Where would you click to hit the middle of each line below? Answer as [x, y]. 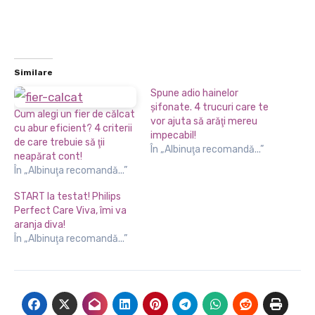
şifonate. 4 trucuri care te [210, 107]
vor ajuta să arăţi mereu [204, 121]
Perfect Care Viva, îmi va [70, 211]
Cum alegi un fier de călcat [75, 114]
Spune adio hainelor [194, 93]
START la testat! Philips [67, 197]
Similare [33, 72]
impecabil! [173, 135]
